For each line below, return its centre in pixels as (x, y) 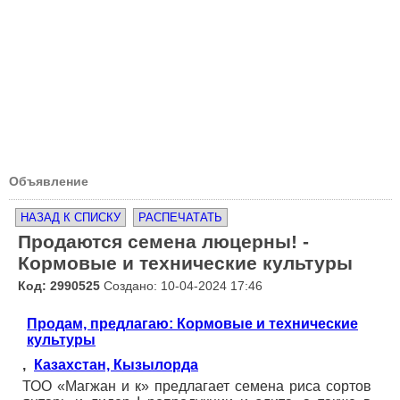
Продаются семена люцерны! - (163, 242)
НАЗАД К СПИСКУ (71, 217)
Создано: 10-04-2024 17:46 (181, 286)
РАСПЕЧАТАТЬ (180, 217)
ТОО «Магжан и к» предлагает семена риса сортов (197, 386)
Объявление (49, 181)
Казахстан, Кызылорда (116, 365)
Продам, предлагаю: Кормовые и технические (192, 324)
